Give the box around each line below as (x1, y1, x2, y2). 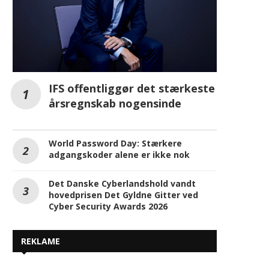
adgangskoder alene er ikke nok (49, 66, 190, 78)
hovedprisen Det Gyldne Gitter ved (49, 106, 198, 118)
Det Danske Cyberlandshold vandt (49, 95, 196, 107)
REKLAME (21, 153, 60, 165)
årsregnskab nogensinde (49, 13, 181, 28)
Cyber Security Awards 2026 (49, 118, 168, 130)
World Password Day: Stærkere (49, 55, 182, 67)
